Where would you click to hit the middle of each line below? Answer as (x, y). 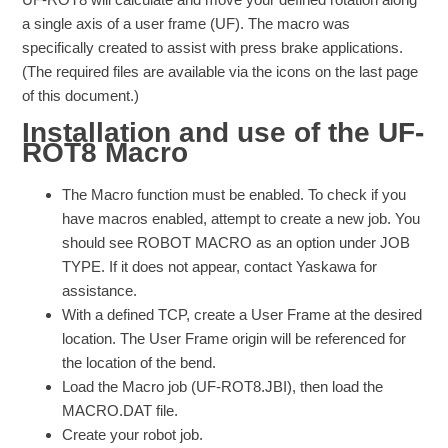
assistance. (100, 290)
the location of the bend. (139, 362)
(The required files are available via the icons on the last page (220, 71)
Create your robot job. (133, 434)
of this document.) (81, 95)
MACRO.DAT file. (120, 410)
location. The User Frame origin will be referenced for (234, 338)
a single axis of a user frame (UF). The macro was (186, 23)
